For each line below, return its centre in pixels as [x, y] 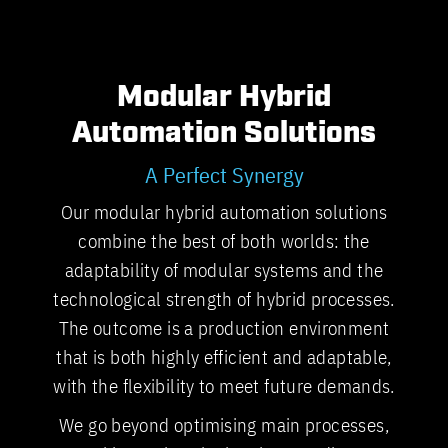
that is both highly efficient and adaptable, [224, 357]
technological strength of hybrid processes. [224, 299]
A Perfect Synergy [224, 175]
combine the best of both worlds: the [224, 241]
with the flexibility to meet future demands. [224, 386]
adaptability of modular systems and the [224, 270]
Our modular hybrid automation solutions [224, 212]
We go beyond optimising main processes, [224, 425]
